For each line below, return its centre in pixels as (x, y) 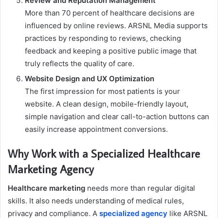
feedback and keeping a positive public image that (111, 51)
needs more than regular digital (140, 188)
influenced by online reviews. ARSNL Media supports (116, 25)
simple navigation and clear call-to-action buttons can (117, 116)
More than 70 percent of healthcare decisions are (110, 13)
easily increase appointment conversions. (96, 129)
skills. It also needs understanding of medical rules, (96, 201)
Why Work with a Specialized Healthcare (104, 153)
